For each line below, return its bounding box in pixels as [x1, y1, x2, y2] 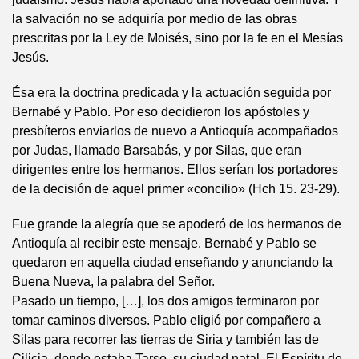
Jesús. [12, 50, 49, 64]
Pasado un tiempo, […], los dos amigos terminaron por [12, 294, 319, 308]
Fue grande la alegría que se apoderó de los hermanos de [12, 217, 341, 231]
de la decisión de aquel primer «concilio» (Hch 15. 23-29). [12, 182, 340, 196]
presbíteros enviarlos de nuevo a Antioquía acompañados [12, 124, 338, 138]
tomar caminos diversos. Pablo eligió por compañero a [12, 313, 321, 327]
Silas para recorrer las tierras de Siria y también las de [12, 333, 319, 346]
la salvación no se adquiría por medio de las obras [12, 12, 297, 26]
